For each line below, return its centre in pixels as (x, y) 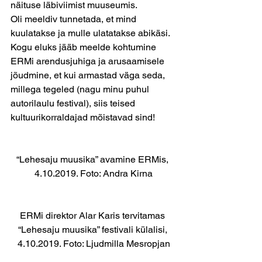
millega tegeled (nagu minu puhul (81, 89)
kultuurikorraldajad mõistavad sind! (83, 117)
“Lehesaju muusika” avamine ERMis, (94, 159)
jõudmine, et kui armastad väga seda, (89, 75)
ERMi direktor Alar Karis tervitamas (94, 216)
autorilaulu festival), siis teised (74, 103)
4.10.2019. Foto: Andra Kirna (94, 173)
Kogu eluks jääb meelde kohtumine (85, 47)
